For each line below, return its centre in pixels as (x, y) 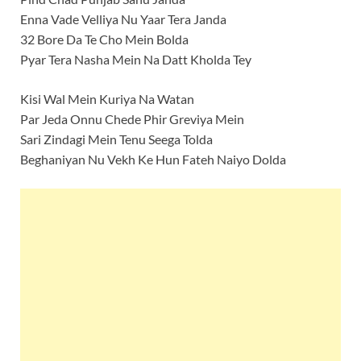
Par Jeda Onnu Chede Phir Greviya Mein (132, 118)
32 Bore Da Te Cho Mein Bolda (104, 39)
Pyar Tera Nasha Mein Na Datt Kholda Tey (136, 59)
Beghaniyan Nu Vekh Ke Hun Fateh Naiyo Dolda (153, 159)
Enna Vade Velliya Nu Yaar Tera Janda (123, 19)
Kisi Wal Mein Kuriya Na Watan (107, 98)
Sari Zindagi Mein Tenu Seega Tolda (116, 139)
